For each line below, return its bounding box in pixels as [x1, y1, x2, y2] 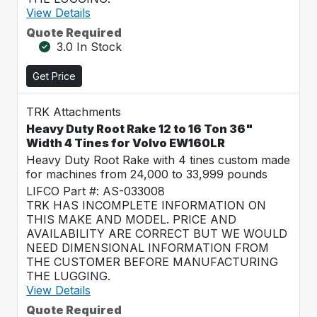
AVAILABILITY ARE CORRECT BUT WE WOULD [26, 226, 287, 241]
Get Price [33, 70, 76, 82]
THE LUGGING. [26, 269, 110, 283]
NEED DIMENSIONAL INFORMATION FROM [26, 241, 269, 255]
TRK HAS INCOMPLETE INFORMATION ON [26, 198, 266, 212]
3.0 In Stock [57, 40, 122, 54]
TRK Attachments [26, 105, 121, 119]
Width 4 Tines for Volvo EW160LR [26, 136, 225, 150]
